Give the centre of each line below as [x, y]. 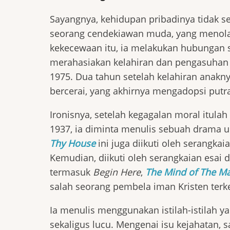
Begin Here [117, 172]
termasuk [71, 172]
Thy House [73, 143]
